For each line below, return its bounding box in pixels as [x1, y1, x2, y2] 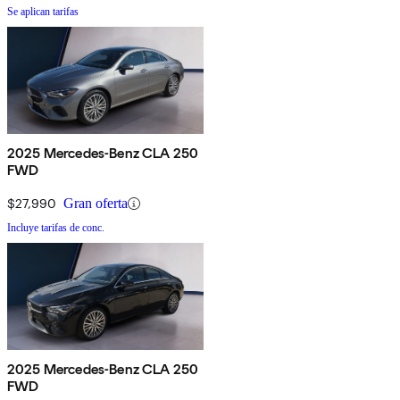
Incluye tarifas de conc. [7, 221, 104, 235]
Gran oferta [63, 196, 128, 212]
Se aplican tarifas [7, 5, 79, 19]
